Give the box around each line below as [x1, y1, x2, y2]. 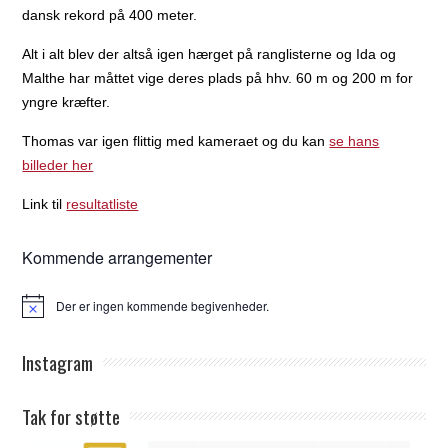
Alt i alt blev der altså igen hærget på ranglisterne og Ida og [22, 45, 397, 62]
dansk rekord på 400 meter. [22, 6, 198, 23]
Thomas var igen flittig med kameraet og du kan [22, 132, 330, 149]
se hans [329, 132, 380, 149]
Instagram [22, 347, 94, 376]
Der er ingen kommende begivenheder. [56, 296, 270, 314]
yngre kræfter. [22, 93, 111, 110]
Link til [22, 195, 67, 212]
